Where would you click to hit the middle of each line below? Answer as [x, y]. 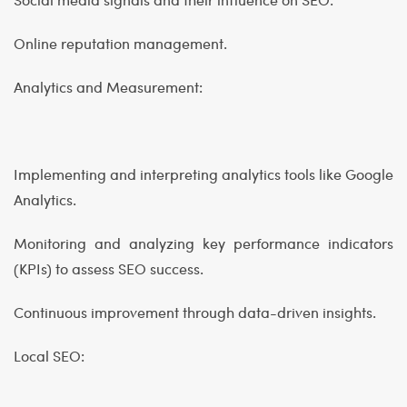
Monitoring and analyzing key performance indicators [203, 243]
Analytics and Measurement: [108, 87]
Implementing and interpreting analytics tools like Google [203, 174]
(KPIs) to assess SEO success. [109, 269]
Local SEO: [49, 356]
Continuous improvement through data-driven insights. [195, 313]
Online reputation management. [120, 44]
